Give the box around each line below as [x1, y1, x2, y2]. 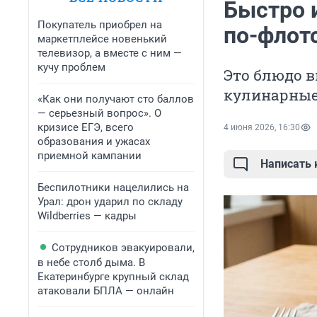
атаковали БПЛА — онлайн [38, 284, 174, 297]
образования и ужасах [38, 135, 150, 148]
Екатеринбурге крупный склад [38, 270, 189, 283]
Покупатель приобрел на [38, 18, 162, 31]
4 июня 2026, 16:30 [224, 122, 300, 133]
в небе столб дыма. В [38, 256, 145, 269]
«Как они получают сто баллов [38, 93, 194, 105]
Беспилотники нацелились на [38, 181, 189, 194]
